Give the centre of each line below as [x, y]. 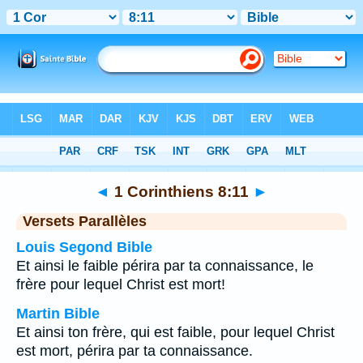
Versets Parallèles [85, 221]
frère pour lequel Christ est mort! [121, 284]
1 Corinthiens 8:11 [181, 191]
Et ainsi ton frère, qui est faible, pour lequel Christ [175, 332]
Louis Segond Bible [84, 247]
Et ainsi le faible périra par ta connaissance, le [165, 266]
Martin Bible [58, 314]
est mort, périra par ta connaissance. [135, 351]
